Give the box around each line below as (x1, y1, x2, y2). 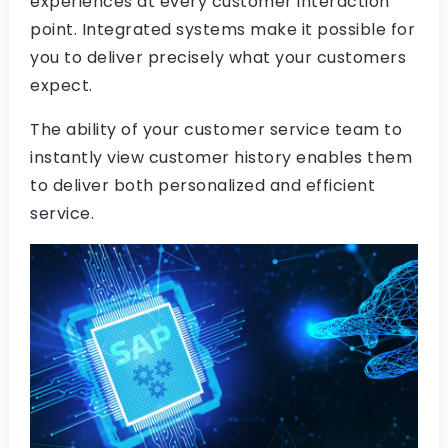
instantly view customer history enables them (30, 146, 412, 169)
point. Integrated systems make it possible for (30, 18, 415, 41)
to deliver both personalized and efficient (30, 174, 375, 197)
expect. (30, 74, 93, 97)
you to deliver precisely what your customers (30, 46, 406, 69)
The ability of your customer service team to (30, 118, 402, 141)
